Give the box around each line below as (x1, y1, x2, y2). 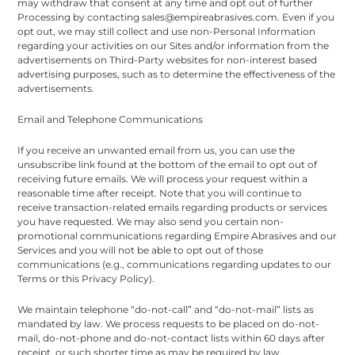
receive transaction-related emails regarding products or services (17, 200, 328, 213)
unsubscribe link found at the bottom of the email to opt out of (17, 158, 318, 170)
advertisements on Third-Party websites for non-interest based (17, 53, 318, 66)
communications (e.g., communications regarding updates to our (17, 258, 332, 270)
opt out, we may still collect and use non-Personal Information (17, 25, 316, 37)
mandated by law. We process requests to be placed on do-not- (17, 317, 320, 330)
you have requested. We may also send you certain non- (17, 215, 284, 227)
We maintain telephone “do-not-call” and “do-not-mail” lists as (17, 303, 315, 315)
